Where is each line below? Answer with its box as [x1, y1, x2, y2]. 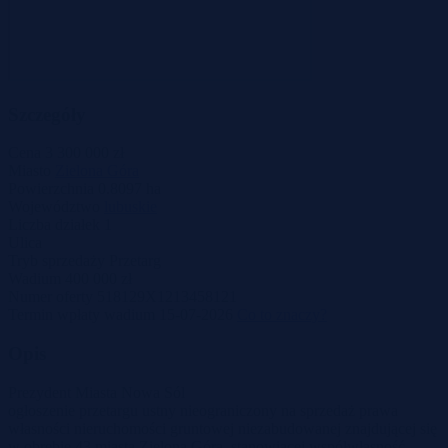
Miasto [8, 162, 51, 180]
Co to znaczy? [237, 306, 327, 324]
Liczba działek [8, 216, 100, 234]
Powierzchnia [8, 180, 94, 198]
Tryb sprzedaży [8, 252, 105, 270]
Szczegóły [8, 103, 86, 125]
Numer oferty [8, 288, 93, 306]
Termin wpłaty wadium [8, 306, 155, 324]
